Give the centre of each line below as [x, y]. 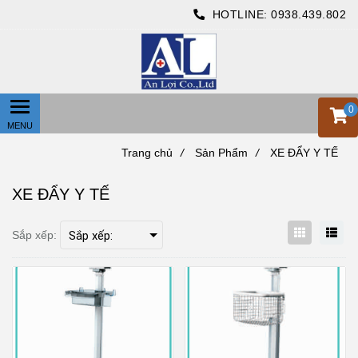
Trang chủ [147, 153]
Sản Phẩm [221, 153]
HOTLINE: [240, 14]
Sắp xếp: [34, 235]
